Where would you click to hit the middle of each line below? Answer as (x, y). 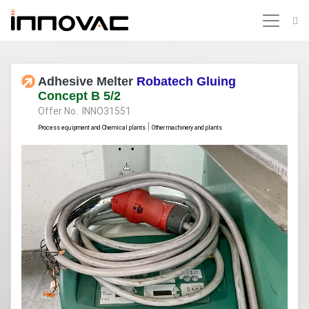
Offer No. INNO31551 (84, 111)
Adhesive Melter (87, 81)
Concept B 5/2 (79, 96)
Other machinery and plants (187, 128)
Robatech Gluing (186, 81)
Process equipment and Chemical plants (92, 128)
